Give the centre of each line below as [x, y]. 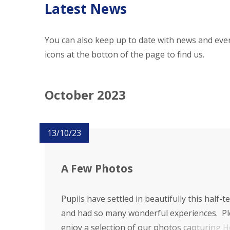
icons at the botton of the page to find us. [124, 54]
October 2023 [85, 95]
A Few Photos [97, 168]
